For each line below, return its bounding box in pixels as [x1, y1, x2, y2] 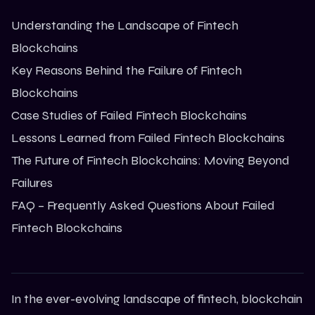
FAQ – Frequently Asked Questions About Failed [11, 198, 275, 214]
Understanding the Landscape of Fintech [11, 18, 238, 34]
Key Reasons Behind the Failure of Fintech [11, 63, 242, 79]
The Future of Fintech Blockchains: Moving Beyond [11, 153, 290, 169]
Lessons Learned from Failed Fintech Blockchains [11, 130, 285, 146]
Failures [11, 175, 53, 191]
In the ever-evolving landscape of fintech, [11, 291, 241, 307]
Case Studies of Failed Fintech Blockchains [11, 108, 247, 124]
